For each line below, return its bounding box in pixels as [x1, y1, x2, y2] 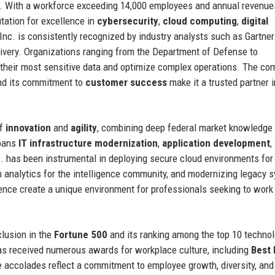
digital [241, 14, 268, 27]
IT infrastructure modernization [18, 136, 158, 149]
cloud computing [163, 14, 237, 27]
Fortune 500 [54, 228, 107, 241]
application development [162, 136, 270, 149]
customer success [85, 76, 167, 88]
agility [71, 121, 97, 134]
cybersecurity [97, 14, 158, 27]
